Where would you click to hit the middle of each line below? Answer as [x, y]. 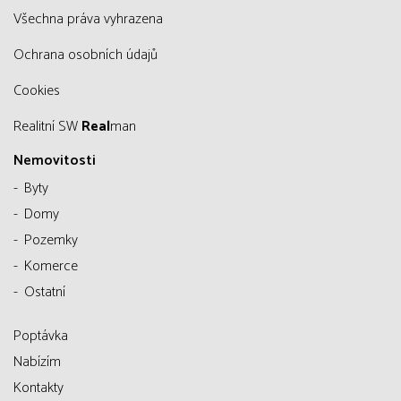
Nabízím [37, 362]
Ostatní [45, 292]
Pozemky [51, 240]
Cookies [41, 91]
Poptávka [41, 336]
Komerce [51, 266]
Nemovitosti [55, 161]
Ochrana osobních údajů [91, 55]
